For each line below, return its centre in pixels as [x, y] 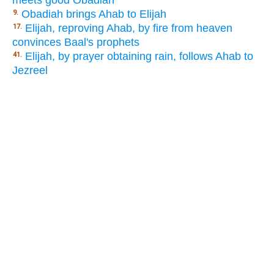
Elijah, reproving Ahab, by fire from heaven [129, 28]
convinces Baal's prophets [76, 43]
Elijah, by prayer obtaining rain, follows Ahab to [139, 57]
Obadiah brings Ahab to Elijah [94, 14]
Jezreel [30, 71]
